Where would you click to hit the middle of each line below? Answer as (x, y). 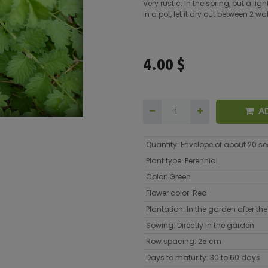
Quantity (161, 144)
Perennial (201, 160)
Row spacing (170, 241)
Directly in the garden (215, 225)
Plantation (164, 209)
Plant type (163, 160)
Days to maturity (176, 257)
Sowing (159, 225)
